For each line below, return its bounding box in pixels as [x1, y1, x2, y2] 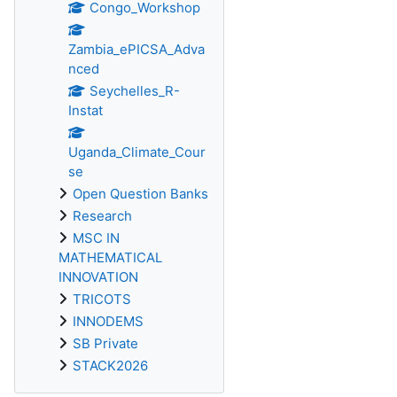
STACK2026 [73, 357, 148, 374]
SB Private [73, 335, 138, 352]
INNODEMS [73, 313, 144, 330]
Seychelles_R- [89, 82, 180, 99]
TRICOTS [73, 291, 131, 307]
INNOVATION [58, 269, 138, 285]
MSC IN [73, 230, 120, 246]
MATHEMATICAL [58, 249, 162, 266]
